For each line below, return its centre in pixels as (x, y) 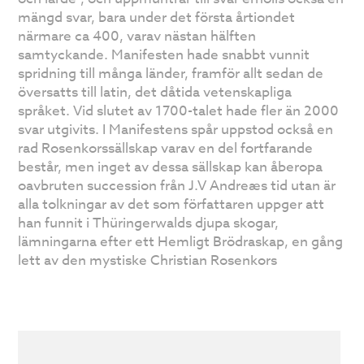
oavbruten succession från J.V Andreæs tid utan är (177, 186)
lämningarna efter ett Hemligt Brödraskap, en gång (181, 242)
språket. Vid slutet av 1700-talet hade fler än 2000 (179, 111)
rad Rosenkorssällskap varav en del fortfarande (166, 149)
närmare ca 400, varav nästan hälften (137, 37)
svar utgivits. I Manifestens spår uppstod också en (176, 130)
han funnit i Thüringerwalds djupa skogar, (149, 223)
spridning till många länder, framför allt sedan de (171, 74)
